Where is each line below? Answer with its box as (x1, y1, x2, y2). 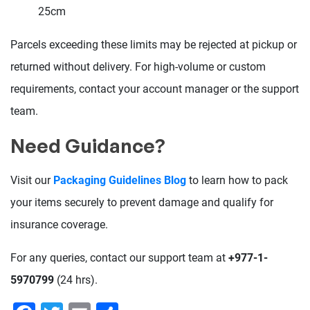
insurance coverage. (10, 218, 108, 232)
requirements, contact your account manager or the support (10, 82, 299, 96)
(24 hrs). (54, 273, 98, 287)
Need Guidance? (10, 134, 165, 158)
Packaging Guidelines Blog (53, 174, 186, 188)
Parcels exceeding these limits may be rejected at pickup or (10, 38, 297, 52)
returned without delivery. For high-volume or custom (10, 60, 266, 74)
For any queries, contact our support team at (10, 251, 228, 265)
